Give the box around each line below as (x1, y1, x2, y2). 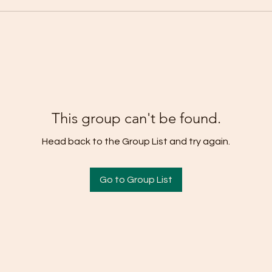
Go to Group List (100, 175, 172, 185)
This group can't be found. (51, 109, 221, 127)
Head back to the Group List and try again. (42, 137, 230, 146)
